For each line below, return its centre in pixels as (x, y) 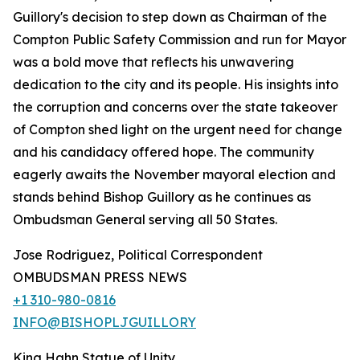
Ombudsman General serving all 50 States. (145, 220)
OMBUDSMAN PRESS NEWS (100, 278)
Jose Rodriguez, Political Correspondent (138, 255)
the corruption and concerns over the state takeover (175, 107)
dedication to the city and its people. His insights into (176, 85)
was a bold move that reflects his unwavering (153, 62)
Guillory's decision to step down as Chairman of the (170, 17)
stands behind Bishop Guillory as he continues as (162, 197)
